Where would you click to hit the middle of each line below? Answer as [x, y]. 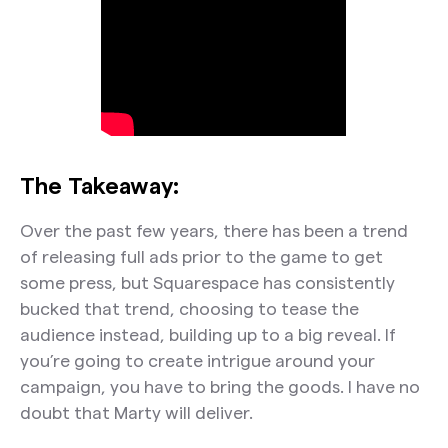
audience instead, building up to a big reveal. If [207, 335]
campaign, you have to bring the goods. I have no [219, 387]
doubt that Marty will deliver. [136, 413]
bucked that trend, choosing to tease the [189, 309]
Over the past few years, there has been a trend [213, 231]
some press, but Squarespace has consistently [207, 283]
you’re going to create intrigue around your [197, 361]
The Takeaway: [99, 185]
